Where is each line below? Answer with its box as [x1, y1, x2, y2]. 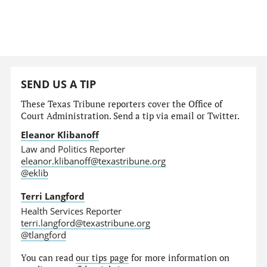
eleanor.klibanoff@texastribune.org [21, 155, 166, 167]
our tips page [76, 252, 129, 263]
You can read [21, 252, 76, 263]
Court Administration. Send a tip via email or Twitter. [21, 110, 240, 122]
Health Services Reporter [21, 204, 122, 217]
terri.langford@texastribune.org [21, 216, 151, 229]
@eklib [21, 167, 49, 179]
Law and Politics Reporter [21, 143, 126, 156]
